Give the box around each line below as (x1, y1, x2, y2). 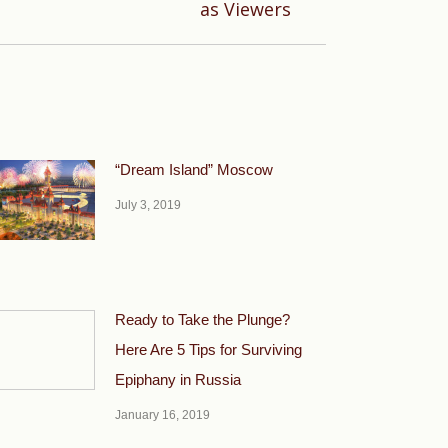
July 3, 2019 (115, 198, 181, 212)
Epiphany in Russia (115, 371, 241, 388)
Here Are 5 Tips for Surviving (115, 341, 302, 358)
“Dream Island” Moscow (115, 161, 273, 178)
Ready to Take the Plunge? (115, 311, 290, 328)
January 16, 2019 (115, 408, 210, 422)
